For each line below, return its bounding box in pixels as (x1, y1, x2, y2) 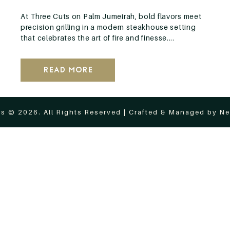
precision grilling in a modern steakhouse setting (21, 23, 196, 31)
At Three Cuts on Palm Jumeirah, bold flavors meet (21, 12, 202, 21)
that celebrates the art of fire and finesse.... (21, 33, 175, 42)
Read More (43, 65, 93, 74)
